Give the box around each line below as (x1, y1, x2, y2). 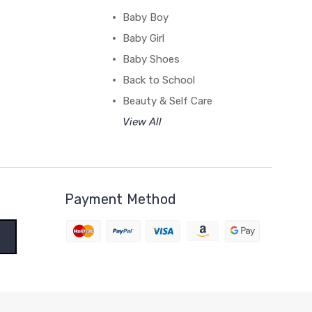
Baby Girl (122, 32, 164, 45)
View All (122, 116, 162, 128)
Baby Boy (122, 11, 169, 24)
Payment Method (64, 191, 177, 208)
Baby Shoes (122, 53, 180, 65)
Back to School (122, 74, 195, 86)
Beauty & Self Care (122, 95, 212, 107)
